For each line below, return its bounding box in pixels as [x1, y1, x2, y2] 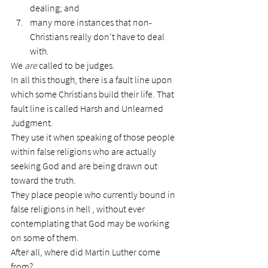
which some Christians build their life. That [11, 88, 176, 100]
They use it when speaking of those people [11, 131, 176, 143]
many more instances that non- [30, 16, 152, 28]
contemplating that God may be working [11, 217, 171, 229]
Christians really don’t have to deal [30, 31, 166, 42]
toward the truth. [11, 174, 76, 186]
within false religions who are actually [11, 145, 158, 157]
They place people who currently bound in [11, 188, 177, 200]
